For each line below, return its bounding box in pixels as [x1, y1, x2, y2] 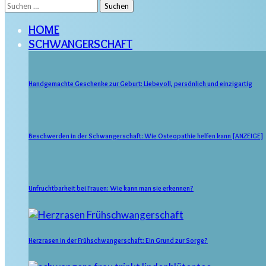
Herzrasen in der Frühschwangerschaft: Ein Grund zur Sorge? [28, 236, 208, 245]
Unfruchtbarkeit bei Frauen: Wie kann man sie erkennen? [28, 183, 194, 192]
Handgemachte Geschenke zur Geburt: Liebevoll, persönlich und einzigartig [28, 79, 252, 88]
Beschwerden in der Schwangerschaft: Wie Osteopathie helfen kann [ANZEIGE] [28, 131, 263, 140]
